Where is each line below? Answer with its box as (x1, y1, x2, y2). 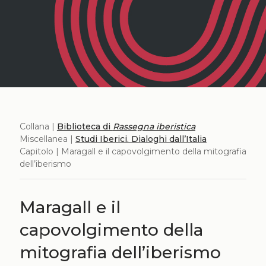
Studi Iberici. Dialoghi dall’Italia (75, 133, 207, 144)
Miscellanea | (19, 133, 75, 144)
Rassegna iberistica (112, 121, 195, 132)
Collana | (19, 121, 57, 132)
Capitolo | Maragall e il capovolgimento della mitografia (19, 145, 246, 157)
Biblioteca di (56, 121, 113, 132)
